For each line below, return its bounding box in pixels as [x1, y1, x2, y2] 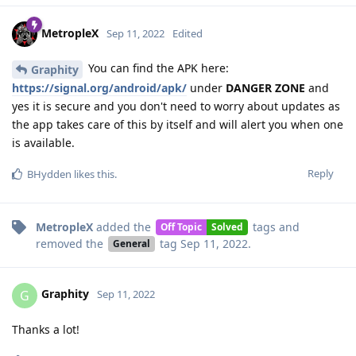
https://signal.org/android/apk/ [12, 79, 187, 95]
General [112, 237, 150, 250]
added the [93, 219, 154, 234]
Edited [172, 25, 203, 41]
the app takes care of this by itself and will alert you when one [12, 116, 343, 132]
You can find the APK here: [85, 60, 229, 75]
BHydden [27, 166, 72, 181]
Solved [211, 220, 243, 234]
